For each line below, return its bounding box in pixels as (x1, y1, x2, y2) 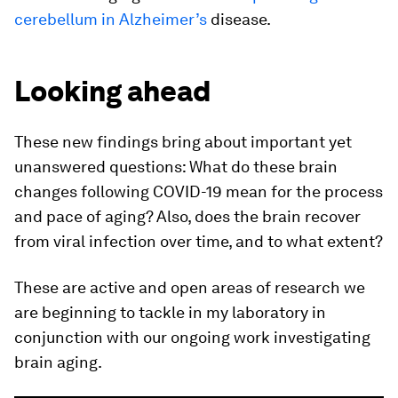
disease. (207, 10, 271, 29)
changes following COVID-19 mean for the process (14, 182, 383, 202)
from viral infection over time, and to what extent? (14, 232, 383, 251)
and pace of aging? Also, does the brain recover (14, 207, 361, 227)
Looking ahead (14, 74, 211, 109)
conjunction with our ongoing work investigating (14, 328, 370, 347)
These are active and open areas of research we (14, 278, 365, 298)
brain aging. (14, 353, 102, 372)
